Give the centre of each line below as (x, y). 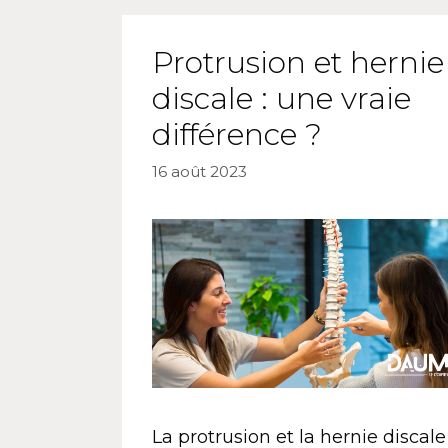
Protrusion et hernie (298, 63)
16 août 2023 (199, 172)
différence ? (237, 135)
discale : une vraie (281, 99)
